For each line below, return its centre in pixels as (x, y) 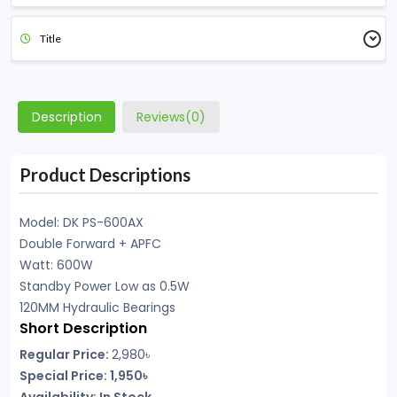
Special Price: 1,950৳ (83, 376)
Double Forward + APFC (90, 244)
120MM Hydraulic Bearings (97, 307)
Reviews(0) (171, 117)
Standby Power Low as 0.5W (105, 286)
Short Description (83, 328)
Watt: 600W (56, 265)
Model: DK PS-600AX (82, 222)
